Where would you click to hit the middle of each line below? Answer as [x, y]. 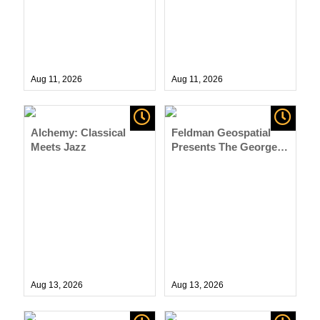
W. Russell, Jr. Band [221, 161]
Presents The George [224, 146]
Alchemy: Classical [79, 132]
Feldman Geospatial [221, 132]
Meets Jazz [59, 146]
